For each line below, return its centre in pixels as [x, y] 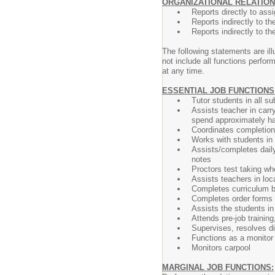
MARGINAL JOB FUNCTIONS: [218, 267]
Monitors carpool [221, 248]
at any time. [183, 71]
